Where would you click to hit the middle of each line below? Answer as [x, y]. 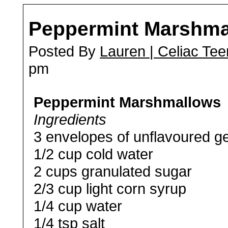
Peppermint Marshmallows [127, 102]
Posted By [64, 51]
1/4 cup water [78, 206]
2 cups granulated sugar [113, 171]
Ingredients [70, 119]
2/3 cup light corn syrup [110, 189]
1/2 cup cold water [94, 154]
